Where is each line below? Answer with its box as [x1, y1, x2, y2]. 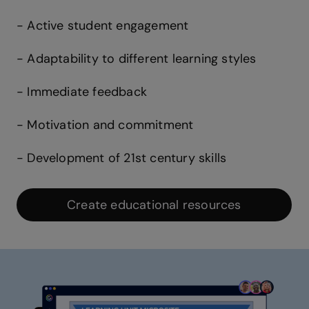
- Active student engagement [17, 17, 192, 34]
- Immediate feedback [17, 83, 147, 100]
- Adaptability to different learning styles [17, 50, 257, 67]
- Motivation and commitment [17, 116, 194, 133]
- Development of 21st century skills [17, 149, 227, 166]
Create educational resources [67, 196, 241, 213]
